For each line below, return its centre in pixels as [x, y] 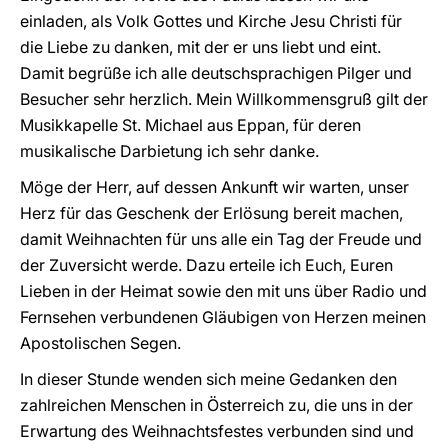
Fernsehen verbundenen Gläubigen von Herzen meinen [223, 317]
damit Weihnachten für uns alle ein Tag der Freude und [221, 239]
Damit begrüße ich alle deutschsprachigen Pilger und [216, 73]
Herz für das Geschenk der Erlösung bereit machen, [211, 213]
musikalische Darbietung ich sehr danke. [169, 151]
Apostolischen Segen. [100, 343]
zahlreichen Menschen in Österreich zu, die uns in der [216, 405]
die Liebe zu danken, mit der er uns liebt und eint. [200, 47]
